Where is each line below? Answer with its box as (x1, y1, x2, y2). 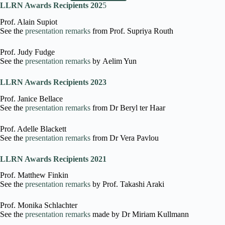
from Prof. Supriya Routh (90, 26, 173, 35)
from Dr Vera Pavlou (90, 133, 159, 142)
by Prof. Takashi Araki (90, 180, 164, 189)
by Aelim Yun (90, 56, 137, 65)
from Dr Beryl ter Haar (90, 103, 165, 112)
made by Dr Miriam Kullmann (90, 210, 189, 219)
